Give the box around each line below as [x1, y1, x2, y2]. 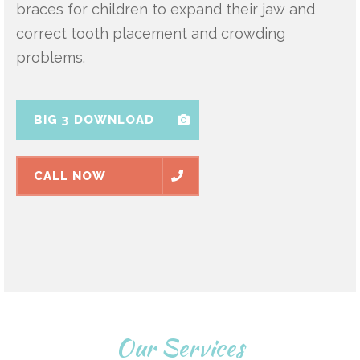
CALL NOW [34, 168, 106, 183]
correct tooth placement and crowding [16, 24, 285, 42]
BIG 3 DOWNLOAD [34, 112, 154, 127]
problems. [16, 48, 85, 66]
